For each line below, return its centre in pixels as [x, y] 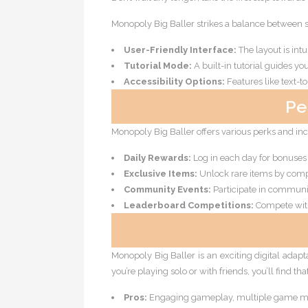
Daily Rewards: [157, 158]
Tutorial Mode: [158, 66]
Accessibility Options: [174, 81]
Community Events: [167, 189]
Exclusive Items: [161, 174]
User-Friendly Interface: [180, 50]
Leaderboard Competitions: [189, 205]
